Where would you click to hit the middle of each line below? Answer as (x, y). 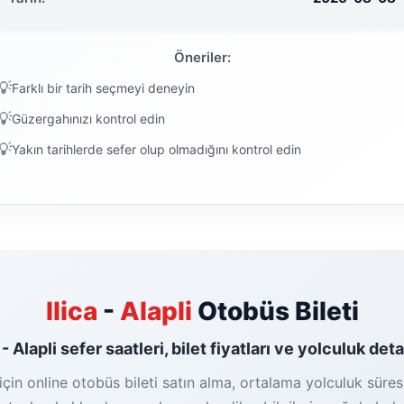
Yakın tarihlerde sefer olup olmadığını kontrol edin (156, 149)
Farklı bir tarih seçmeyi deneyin (103, 88)
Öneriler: (202, 57)
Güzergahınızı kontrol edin (88, 119)
